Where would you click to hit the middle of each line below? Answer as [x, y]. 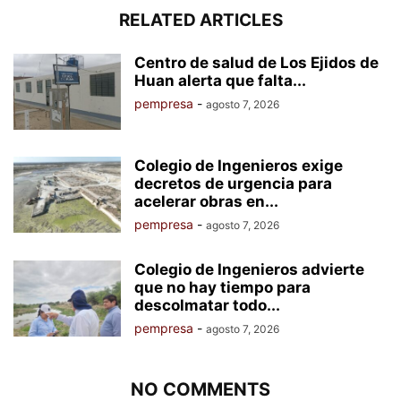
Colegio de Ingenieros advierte [249, 269]
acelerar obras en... [206, 201]
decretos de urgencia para [233, 183]
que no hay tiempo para [222, 287]
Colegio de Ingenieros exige [239, 165]
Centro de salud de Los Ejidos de [256, 62]
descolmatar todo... [207, 305]
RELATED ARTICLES [200, 20]
